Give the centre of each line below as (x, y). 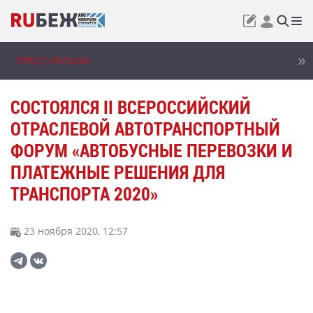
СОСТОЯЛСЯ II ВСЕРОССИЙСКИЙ (131, 107)
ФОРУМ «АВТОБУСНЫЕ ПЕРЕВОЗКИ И (152, 150)
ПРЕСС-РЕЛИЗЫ (53, 60)
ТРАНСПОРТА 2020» (84, 194)
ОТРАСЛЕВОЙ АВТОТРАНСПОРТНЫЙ (145, 129)
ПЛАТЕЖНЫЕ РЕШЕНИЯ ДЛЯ (118, 172)
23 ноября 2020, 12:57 (74, 231)
